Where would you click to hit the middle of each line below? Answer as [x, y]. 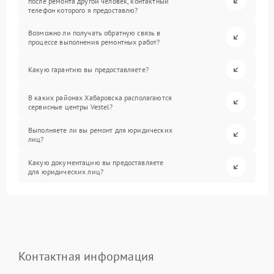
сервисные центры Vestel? [71, 106]
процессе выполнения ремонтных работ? [94, 42]
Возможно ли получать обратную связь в [94, 32]
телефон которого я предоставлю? [83, 10]
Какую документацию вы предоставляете [96, 162]
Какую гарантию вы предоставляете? [88, 70]
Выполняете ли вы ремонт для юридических [100, 130]
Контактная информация [87, 257]
